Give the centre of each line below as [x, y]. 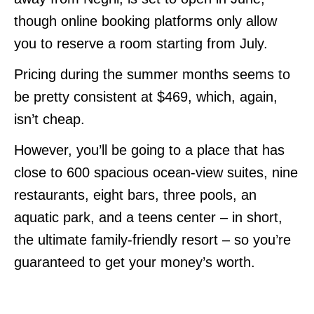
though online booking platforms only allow [145, 21]
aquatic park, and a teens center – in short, [148, 217]
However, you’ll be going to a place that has [149, 150]
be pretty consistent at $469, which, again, [146, 96]
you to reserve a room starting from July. [141, 43]
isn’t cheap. [49, 119]
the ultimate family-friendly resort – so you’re [152, 239]
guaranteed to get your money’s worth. [135, 262]
